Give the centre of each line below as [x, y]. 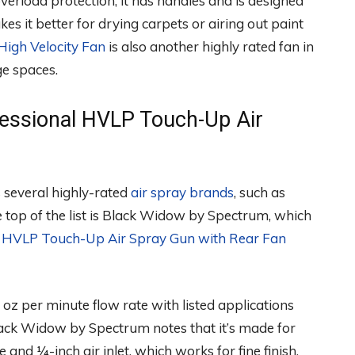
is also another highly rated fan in [210, 47]
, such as [260, 193]
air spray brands [182, 193]
